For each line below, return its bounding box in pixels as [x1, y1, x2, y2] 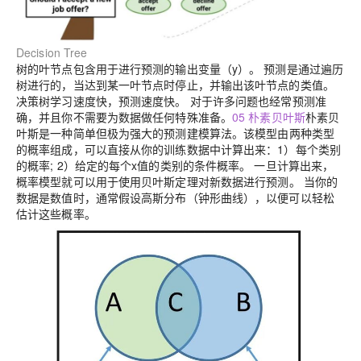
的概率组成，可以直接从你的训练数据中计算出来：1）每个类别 [16, 140, 342, 157]
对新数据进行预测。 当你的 [197, 172, 338, 189]
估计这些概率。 [16, 205, 96, 222]
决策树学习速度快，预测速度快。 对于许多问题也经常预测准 [16, 92, 326, 109]
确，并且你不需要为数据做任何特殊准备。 [16, 108, 232, 125]
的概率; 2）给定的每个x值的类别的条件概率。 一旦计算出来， [16, 156, 334, 173]
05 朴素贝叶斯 [231, 108, 305, 125]
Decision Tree [16, 44, 88, 60]
